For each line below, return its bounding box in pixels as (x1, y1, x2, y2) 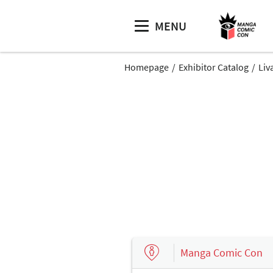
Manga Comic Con (180, 245, 263, 260)
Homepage (124, 61, 169, 73)
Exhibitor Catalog (179, 61, 249, 73)
